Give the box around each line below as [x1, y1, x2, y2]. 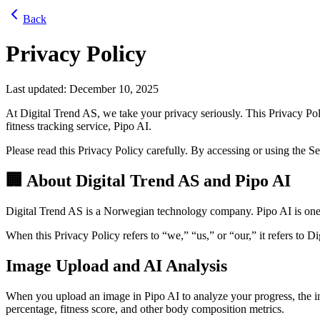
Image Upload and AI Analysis [6, 256, 227, 275]
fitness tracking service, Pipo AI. [6, 119, 151, 132]
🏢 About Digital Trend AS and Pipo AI [6, 171, 291, 190]
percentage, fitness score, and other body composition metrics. [6, 302, 284, 315]
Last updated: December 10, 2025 [6, 82, 159, 95]
